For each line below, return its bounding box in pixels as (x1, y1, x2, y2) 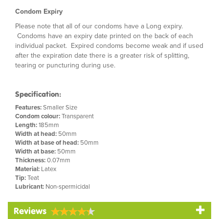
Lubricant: (15, 182, 44, 191)
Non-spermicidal (44, 182, 90, 191)
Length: (15, 120, 37, 130)
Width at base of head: (15, 138, 79, 147)
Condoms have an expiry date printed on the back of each (15, 31, 193, 41)
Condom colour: (15, 111, 60, 121)
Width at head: (15, 129, 57, 138)
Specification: (15, 89, 61, 99)
